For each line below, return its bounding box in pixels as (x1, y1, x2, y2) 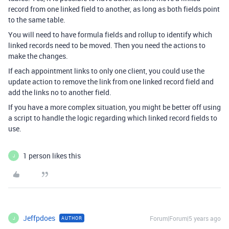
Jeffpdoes (23, 213, 55, 223)
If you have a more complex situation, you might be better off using (8, 102, 221, 112)
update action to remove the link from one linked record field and (8, 77, 214, 86)
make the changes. (8, 51, 68, 61)
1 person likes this (23, 151, 81, 161)
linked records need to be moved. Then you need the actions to (8, 40, 205, 50)
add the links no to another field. (8, 87, 111, 97)
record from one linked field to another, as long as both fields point (8, 4, 220, 14)
